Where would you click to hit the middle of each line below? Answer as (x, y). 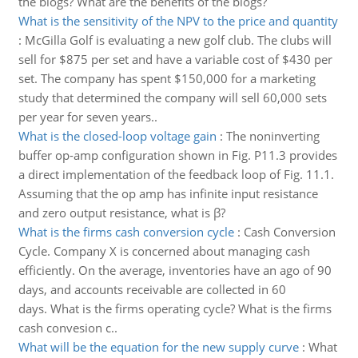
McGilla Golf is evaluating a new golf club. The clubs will (178, 40)
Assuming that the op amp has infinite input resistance (168, 193)
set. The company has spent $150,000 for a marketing (167, 78)
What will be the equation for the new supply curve (158, 347)
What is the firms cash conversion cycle (126, 232)
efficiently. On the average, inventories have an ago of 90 (175, 270)
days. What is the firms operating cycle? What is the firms (175, 308)
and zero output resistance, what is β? (121, 213)
